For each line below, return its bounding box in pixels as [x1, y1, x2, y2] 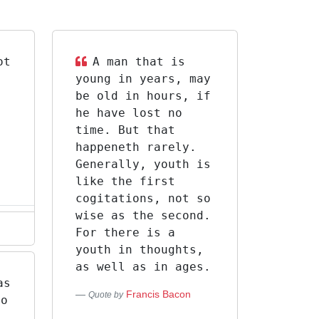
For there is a [75, 226, 175, 239]
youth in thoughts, [75, 243, 204, 256]
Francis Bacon [125, 288, 191, 300]
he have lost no [75, 106, 182, 120]
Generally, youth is [75, 157, 211, 171]
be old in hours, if [75, 89, 211, 103]
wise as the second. [75, 209, 211, 222]
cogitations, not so [75, 192, 211, 205]
